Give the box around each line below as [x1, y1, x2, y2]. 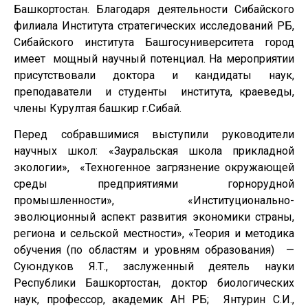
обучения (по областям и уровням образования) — [14, 243, 294, 257]
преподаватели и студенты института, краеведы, [14, 85, 294, 98]
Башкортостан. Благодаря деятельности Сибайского [14, 3, 294, 16]
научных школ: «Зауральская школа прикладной [14, 144, 294, 158]
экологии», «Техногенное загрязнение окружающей [14, 161, 294, 175]
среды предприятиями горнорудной [14, 177, 294, 191]
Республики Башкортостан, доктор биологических [14, 276, 294, 290]
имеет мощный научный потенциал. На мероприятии [14, 52, 294, 65]
